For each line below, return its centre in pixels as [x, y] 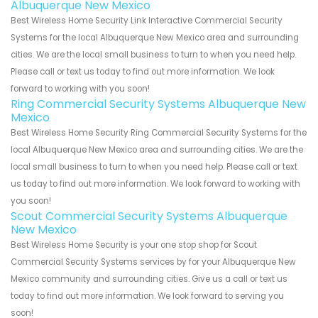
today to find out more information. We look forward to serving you [147, 296]
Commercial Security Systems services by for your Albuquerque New [153, 262]
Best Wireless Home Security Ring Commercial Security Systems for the [159, 133]
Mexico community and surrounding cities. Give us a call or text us [149, 279]
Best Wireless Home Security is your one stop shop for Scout [134, 245]
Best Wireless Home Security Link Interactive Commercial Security [147, 21]
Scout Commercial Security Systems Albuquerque [149, 216]
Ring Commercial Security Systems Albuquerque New [158, 104]
